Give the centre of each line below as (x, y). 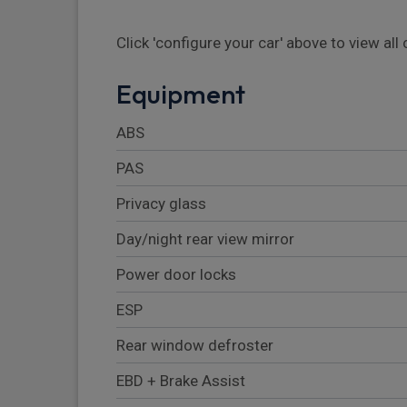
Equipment (181, 94)
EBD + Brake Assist (181, 381)
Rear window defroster (195, 346)
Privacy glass (161, 204)
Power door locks (176, 275)
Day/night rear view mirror (205, 239)
